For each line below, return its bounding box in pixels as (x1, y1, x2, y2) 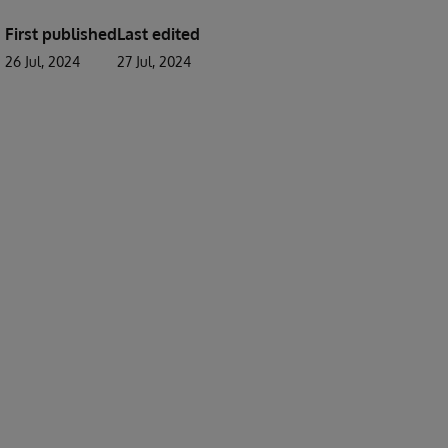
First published (5, 24, 117, 44)
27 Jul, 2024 (117, 53, 191, 70)
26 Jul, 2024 (5, 53, 80, 70)
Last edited (117, 24, 200, 44)
